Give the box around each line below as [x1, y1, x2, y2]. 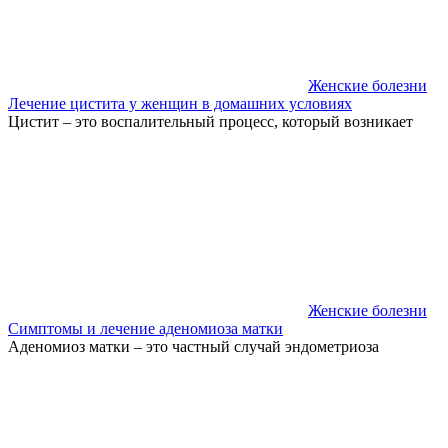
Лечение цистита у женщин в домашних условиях [8, 94, 352, 112]
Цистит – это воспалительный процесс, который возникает [8, 112, 413, 130]
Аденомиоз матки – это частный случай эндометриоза [8, 337, 379, 355]
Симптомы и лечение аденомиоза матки [8, 319, 283, 337]
